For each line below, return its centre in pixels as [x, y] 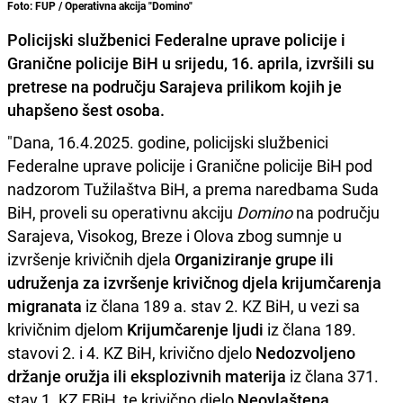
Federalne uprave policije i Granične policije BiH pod [190, 166]
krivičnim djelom [65, 330]
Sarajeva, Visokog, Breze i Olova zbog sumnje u [175, 236]
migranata [45, 306]
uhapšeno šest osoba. [86, 110]
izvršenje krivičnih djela [91, 260]
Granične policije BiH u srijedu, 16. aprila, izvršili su [191, 63]
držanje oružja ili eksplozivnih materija [147, 376]
